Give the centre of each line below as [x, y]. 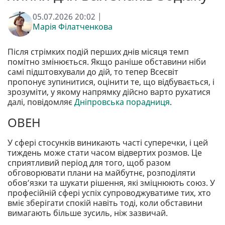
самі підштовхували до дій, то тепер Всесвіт [93, 72]
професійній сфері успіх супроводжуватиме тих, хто [109, 193]
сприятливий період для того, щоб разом [89, 163]
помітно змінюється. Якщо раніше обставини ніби [107, 62]
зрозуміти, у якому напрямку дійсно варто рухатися [109, 92]
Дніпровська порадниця [122, 102]
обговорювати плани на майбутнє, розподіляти [101, 173]
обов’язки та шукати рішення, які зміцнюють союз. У [111, 183]
